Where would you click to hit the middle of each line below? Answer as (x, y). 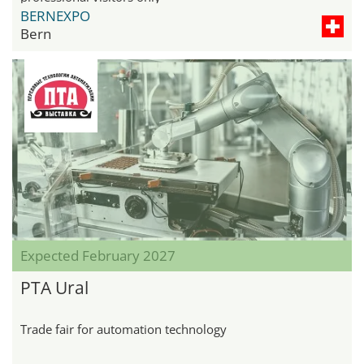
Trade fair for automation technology (123, 329)
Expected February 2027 (98, 255)
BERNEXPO (55, 15)
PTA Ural (54, 287)
